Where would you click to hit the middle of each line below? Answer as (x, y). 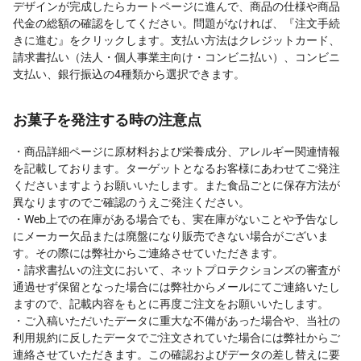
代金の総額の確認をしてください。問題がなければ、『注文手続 (176, 23)
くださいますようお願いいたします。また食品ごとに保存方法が (176, 185)
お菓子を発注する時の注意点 (107, 119)
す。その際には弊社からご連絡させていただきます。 (148, 253)
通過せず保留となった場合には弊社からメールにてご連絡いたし (176, 286)
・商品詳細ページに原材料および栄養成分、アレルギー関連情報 (176, 151)
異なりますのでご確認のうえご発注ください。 (131, 202)
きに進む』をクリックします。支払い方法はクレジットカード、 (176, 40)
